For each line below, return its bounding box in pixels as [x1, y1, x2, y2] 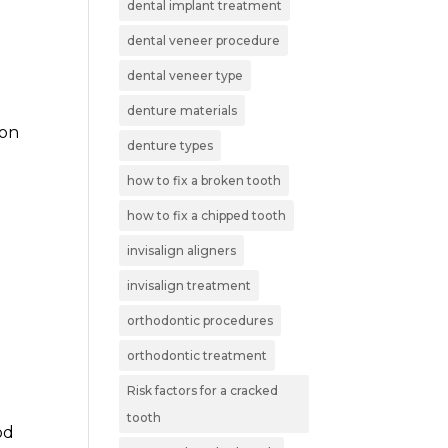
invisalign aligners [127, 242, 237, 258]
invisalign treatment [127, 277, 252, 293]
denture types [127, 137, 214, 153]
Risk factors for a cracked [127, 382, 279, 398]
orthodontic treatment [127, 347, 268, 363]
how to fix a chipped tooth [127, 207, 287, 223]
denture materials [127, 102, 238, 118]
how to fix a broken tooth [127, 172, 282, 188]
